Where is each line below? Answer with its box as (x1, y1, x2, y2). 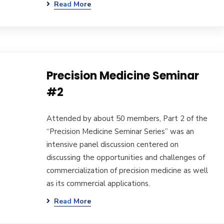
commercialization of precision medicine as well (46, 165, 208, 175)
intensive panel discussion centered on (46, 139, 178, 149)
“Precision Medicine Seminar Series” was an (46, 126, 194, 136)
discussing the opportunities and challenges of (46, 152, 205, 162)
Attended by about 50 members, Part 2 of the (46, 113, 207, 123)
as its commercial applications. (46, 178, 150, 188)
